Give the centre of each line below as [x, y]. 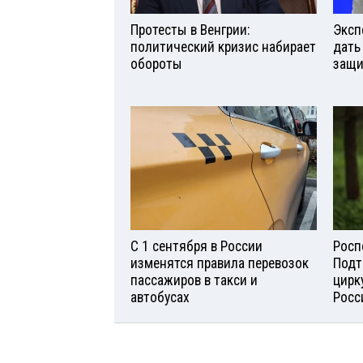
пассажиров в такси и [194, 280]
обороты [156, 64]
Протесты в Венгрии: [190, 30]
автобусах [160, 297]
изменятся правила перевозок [220, 263]
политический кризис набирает [223, 47]
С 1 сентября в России [196, 246]
